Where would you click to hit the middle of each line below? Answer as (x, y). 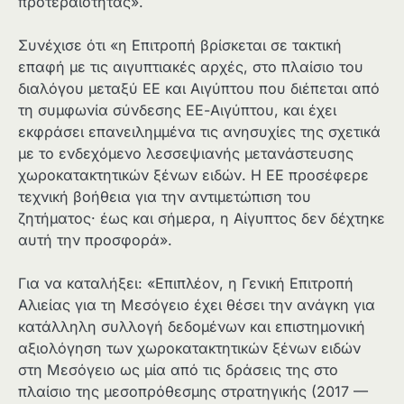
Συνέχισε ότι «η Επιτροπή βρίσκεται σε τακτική (180, 45)
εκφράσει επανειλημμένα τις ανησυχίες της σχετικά (199, 131)
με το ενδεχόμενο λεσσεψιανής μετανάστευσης (186, 153)
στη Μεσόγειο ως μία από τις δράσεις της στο (178, 369)
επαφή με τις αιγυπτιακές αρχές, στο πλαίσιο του (191, 66)
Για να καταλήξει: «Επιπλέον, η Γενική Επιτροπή (186, 283)
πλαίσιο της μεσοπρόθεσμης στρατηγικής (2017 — (193, 391)
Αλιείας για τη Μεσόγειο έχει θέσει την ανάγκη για (197, 304)
